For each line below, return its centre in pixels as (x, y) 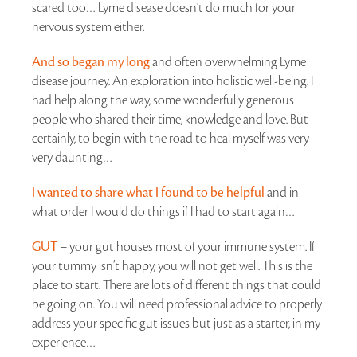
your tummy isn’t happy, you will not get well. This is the (172, 266)
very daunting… (72, 157)
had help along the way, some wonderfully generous (163, 100)
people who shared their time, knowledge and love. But (170, 119)
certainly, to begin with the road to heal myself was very (171, 138)
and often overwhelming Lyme (228, 62)
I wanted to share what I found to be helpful (149, 192)
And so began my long (91, 62)
